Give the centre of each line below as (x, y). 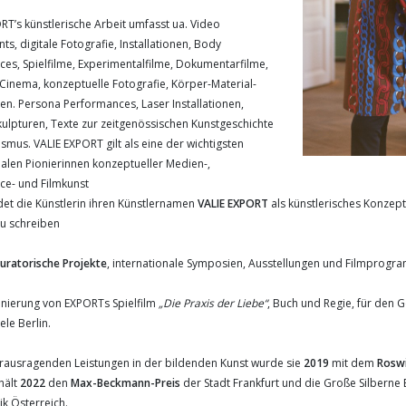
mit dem (353, 363)
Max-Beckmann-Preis (126, 383)
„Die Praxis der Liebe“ (213, 303)
